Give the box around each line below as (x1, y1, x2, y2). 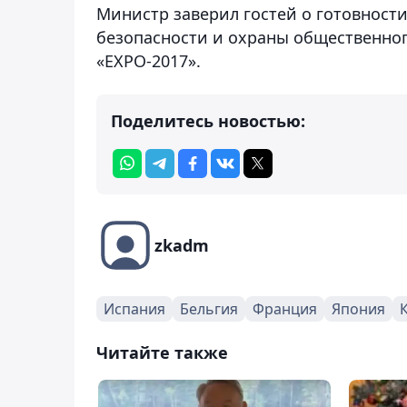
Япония (332, 298, 385, 319)
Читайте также (96, 341, 228, 363)
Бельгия (180, 298, 238, 319)
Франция (253, 298, 317, 319)
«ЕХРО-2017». (96, 49, 201, 72)
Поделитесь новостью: (111, 109, 305, 132)
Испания (104, 298, 165, 319)
